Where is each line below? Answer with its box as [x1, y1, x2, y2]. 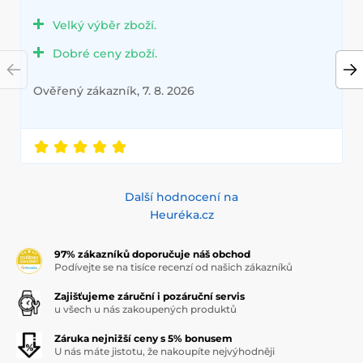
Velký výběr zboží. [53, 18, 156, 33]
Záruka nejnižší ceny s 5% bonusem [54, 332, 233, 345]
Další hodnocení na [125, 190, 238, 205]
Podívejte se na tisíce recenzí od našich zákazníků [54, 261, 293, 274]
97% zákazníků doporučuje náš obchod [54, 248, 250, 261]
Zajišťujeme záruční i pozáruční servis [54, 290, 245, 303]
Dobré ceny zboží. [53, 46, 157, 62]
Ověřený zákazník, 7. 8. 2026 [33, 83, 194, 99]
